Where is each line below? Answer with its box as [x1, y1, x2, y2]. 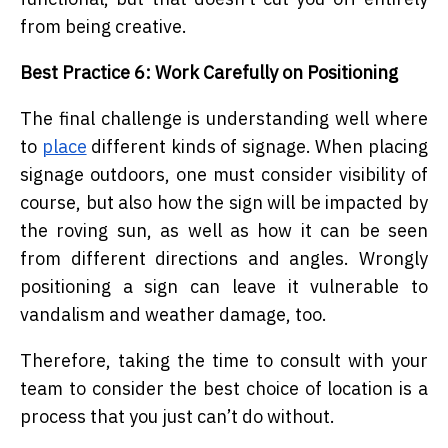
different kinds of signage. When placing [86, 135, 429, 159]
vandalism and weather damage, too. [20, 303, 327, 327]
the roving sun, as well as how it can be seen [20, 219, 428, 243]
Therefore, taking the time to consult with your [20, 349, 428, 373]
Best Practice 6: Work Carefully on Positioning [20, 61, 398, 85]
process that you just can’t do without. [20, 405, 335, 429]
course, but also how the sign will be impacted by [20, 191, 428, 215]
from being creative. [20, 15, 187, 39]
